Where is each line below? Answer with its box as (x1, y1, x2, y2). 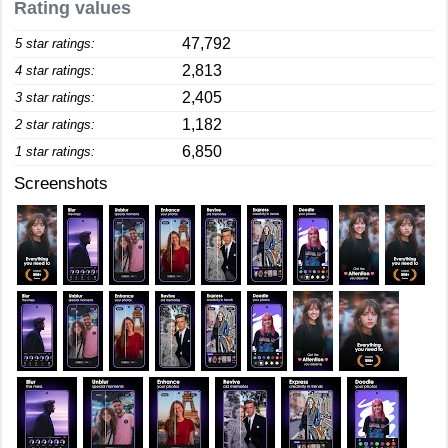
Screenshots (14, 174, 108, 193)
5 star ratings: (15, 36, 95, 51)
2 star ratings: (15, 117, 95, 132)
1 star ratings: (15, 144, 95, 159)
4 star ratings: (15, 63, 95, 78)
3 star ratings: (15, 90, 95, 105)
